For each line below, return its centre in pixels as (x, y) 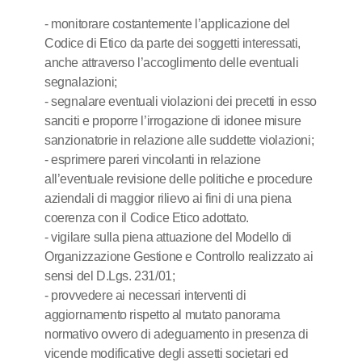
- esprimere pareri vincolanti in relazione (153, 160)
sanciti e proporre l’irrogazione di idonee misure (173, 121)
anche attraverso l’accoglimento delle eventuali (172, 63)
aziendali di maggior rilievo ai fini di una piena (168, 198)
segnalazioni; (81, 82)
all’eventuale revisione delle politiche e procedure (179, 179)
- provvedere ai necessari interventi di (145, 295)
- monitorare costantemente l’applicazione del (168, 24)
